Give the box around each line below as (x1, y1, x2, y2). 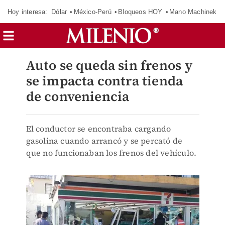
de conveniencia (26, 87, 130, 105)
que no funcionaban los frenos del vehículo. (26, 147, 197, 158)
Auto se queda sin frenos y (26, 56, 192, 74)
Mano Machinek (169, 8, 217, 16)
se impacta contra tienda (26, 72, 183, 90)
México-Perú (73, 8, 111, 16)
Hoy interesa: (8, 8, 48, 16)
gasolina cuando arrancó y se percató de (26, 135, 183, 146)
